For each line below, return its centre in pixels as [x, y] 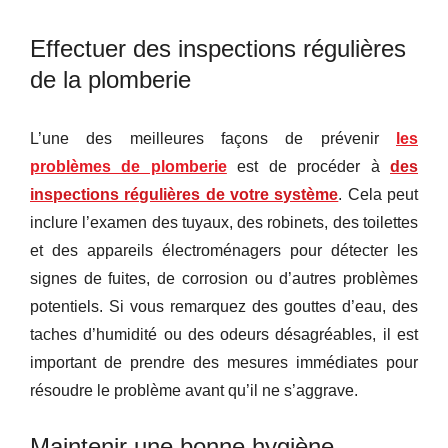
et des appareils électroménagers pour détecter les [224, 250]
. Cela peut [378, 194]
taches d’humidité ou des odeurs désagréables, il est [224, 334]
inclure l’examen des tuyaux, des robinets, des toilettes [224, 222]
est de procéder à [308, 166]
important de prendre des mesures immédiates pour [224, 362]
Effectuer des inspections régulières [218, 48]
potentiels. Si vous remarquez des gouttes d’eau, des [224, 306]
